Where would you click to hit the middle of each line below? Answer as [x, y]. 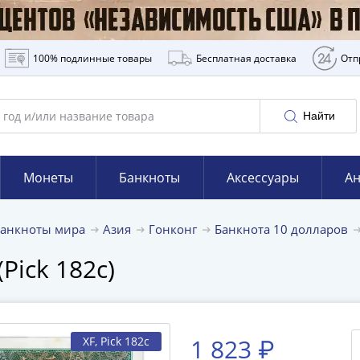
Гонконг [174, 229]
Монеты [48, 178]
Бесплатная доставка [246, 58]
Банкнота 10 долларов [283, 229]
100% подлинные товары [92, 58]
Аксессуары [262, 178]
